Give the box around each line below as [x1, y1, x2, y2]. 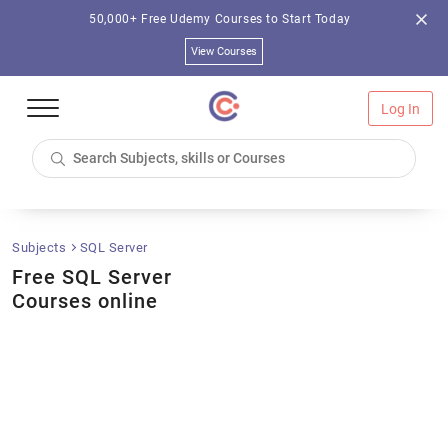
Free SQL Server [12, 265, 172, 289]
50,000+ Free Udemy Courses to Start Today [89, 12, 351, 26]
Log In [380, 101, 421, 117]
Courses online [12, 289, 158, 313]
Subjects [12, 240, 70, 255]
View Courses [190, 45, 258, 58]
